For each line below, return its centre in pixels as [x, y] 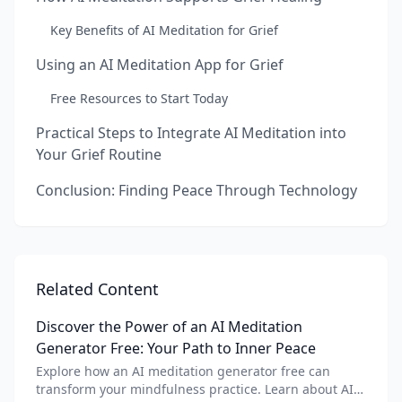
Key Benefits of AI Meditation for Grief [164, 30]
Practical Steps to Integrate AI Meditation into [191, 133]
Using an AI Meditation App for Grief [160, 65]
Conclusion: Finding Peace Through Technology [197, 190]
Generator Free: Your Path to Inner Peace [176, 348]
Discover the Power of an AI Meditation [169, 327]
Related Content [97, 289]
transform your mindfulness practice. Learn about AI [195, 389]
